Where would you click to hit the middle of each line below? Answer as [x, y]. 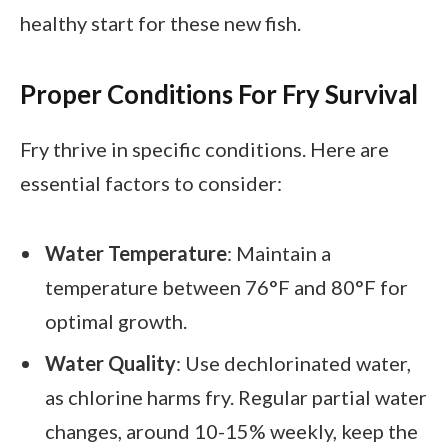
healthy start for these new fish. [160, 23]
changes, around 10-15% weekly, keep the [231, 431]
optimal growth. [116, 320]
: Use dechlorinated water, [293, 363]
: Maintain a [279, 252]
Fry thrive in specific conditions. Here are [204, 149]
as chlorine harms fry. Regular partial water [236, 397]
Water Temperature [136, 252]
